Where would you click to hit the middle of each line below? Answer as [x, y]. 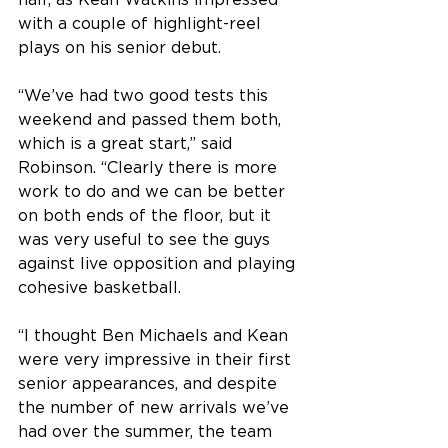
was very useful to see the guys [146, 240]
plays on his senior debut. [122, 48]
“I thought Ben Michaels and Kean [155, 336]
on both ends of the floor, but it [147, 216]
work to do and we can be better [154, 192]
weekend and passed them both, [152, 120]
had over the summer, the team [147, 432]
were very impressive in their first [157, 360]
